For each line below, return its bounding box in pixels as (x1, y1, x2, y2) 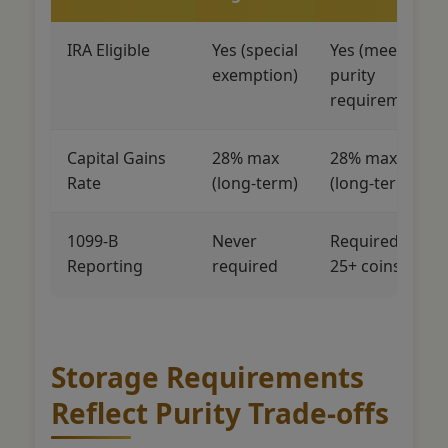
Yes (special (212, 38, 298, 61)
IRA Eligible (67, 38, 150, 61)
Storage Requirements (51, 357, 364, 396)
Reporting (67, 254, 143, 277)
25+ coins (330, 254, 401, 277)
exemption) (212, 63, 298, 86)
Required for (330, 229, 426, 252)
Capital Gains (67, 146, 166, 169)
